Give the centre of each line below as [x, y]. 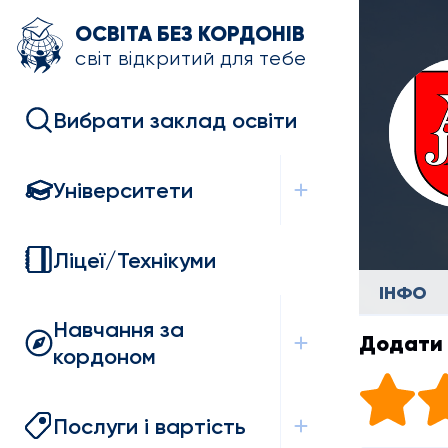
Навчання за [118, 329]
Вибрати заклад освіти [175, 120]
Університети [123, 190]
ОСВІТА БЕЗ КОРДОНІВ [190, 33]
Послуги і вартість [149, 426]
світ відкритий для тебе [191, 58]
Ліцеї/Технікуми [134, 260]
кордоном [104, 356]
